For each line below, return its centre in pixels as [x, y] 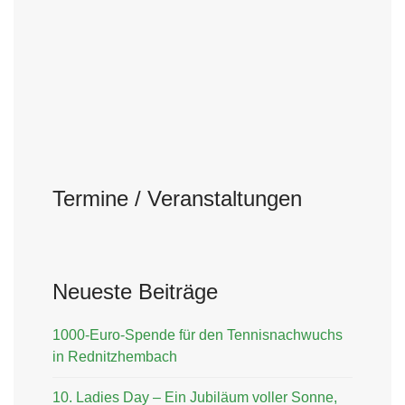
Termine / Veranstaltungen [177, 199]
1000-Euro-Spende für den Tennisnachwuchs [198, 335]
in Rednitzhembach [115, 357]
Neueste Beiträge [135, 292]
